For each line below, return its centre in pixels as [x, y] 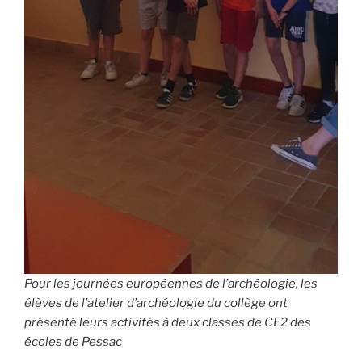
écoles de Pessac [73, 341]
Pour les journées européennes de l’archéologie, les [171, 283]
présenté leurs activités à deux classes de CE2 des [168, 322]
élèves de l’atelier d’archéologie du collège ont [156, 303]
